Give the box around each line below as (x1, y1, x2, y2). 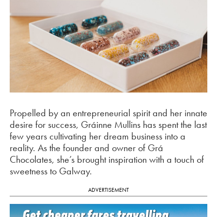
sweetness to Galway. (10, 164, 92, 177)
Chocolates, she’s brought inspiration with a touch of (10, 153, 204, 166)
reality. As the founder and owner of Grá (10, 141, 163, 154)
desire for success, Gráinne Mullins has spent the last (10, 118, 207, 131)
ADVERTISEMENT (88, 186, 129, 194)
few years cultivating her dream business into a (10, 129, 186, 142)
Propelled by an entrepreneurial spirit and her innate (10, 106, 207, 119)
